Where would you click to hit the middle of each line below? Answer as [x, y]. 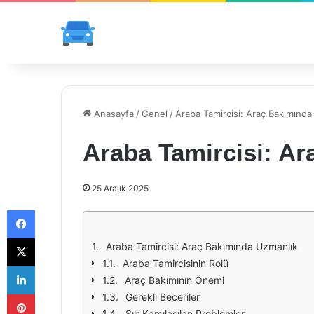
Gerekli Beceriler [163, 297]
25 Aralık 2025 [120, 188]
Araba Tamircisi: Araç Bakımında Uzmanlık [202, 246]
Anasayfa [112, 114]
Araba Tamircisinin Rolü [176, 263]
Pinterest [54, 294]
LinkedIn [53, 266]
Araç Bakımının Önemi [175, 280]
